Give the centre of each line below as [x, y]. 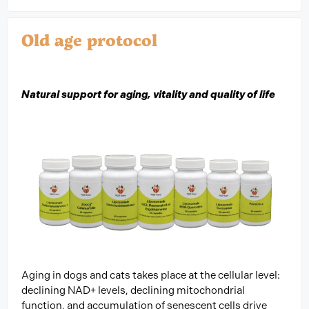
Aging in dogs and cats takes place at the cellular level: [151, 276]
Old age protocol [89, 40]
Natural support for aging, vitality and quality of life [148, 95]
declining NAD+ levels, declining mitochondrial [133, 291]
